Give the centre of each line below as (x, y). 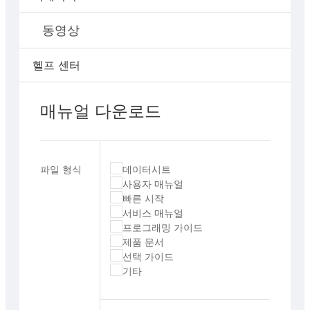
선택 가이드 (148, 256)
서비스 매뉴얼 (153, 212)
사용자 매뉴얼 (153, 183)
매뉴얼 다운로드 (101, 111)
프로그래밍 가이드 (162, 227)
